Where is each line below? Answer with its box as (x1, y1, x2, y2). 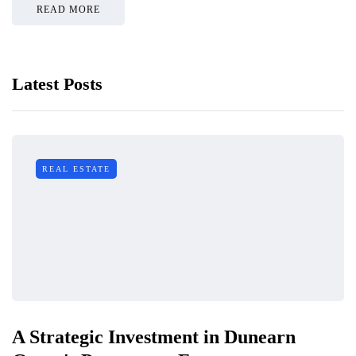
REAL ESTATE (42, 164, 110, 174)
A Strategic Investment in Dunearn (12, 327, 296, 348)
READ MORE (37, 4, 100, 16)
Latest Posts (12, 74, 103, 95)
